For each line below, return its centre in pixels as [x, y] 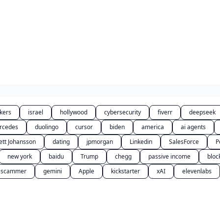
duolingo [47, 127]
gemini [53, 171]
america [153, 127]
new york [20, 156]
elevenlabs [197, 171]
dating [61, 142]
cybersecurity [123, 112]
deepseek [202, 112]
